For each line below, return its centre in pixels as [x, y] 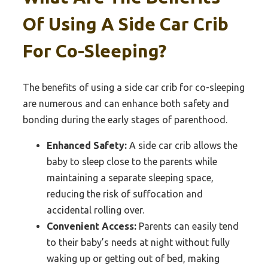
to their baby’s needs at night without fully [138, 243]
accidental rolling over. [95, 210]
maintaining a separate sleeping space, [130, 178]
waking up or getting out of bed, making [133, 259]
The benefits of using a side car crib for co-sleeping [134, 88]
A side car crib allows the [182, 146]
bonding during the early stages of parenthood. [125, 120]
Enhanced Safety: [87, 146]
